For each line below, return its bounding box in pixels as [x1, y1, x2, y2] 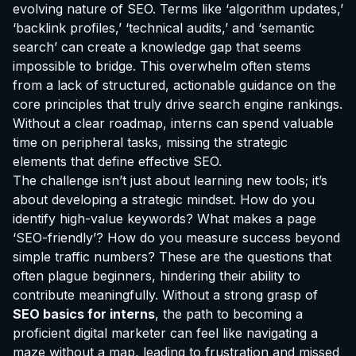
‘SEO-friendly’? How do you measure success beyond [13, 230, 340, 246]
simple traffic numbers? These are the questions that [13, 249, 331, 265]
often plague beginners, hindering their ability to [13, 268, 300, 284]
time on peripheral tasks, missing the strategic [13, 134, 288, 150]
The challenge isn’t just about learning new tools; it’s [13, 172, 327, 188]
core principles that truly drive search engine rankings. [13, 96, 342, 112]
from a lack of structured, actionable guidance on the [13, 77, 336, 93]
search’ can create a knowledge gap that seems [13, 39, 301, 55]
